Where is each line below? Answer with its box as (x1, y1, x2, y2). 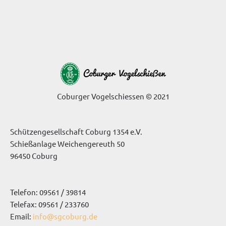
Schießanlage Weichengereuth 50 (10, 138, 125, 148)
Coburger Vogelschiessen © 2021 (56, 91, 169, 101)
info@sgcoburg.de (33, 211, 97, 221)
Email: (10, 211, 33, 221)
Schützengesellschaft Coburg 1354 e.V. (10, 126, 142, 136)
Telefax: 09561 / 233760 (10, 199, 89, 209)
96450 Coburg (10, 150, 58, 160)
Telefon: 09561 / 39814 (10, 187, 86, 197)
